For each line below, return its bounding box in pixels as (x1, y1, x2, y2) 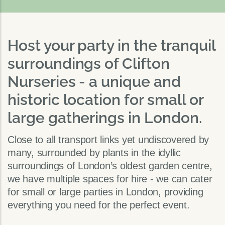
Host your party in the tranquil (8, 36, 215, 54)
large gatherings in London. (8, 108, 202, 127)
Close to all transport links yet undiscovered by (8, 134, 209, 146)
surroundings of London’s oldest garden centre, (8, 160, 212, 172)
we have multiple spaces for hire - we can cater (8, 173, 212, 185)
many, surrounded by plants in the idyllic (8, 147, 181, 159)
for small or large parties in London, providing (8, 186, 203, 198)
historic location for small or (8, 90, 203, 108)
